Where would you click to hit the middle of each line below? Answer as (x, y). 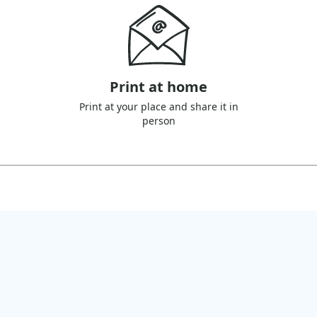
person (158, 121)
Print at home (158, 87)
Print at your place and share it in (158, 106)
